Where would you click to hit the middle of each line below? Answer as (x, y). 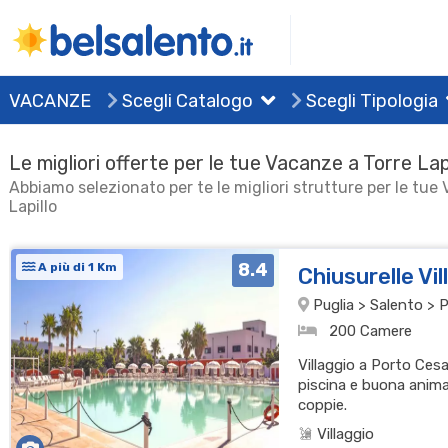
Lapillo (33, 206)
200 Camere (368, 331)
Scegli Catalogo (186, 100)
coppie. (322, 405)
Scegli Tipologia (370, 100)
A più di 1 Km (76, 267)
